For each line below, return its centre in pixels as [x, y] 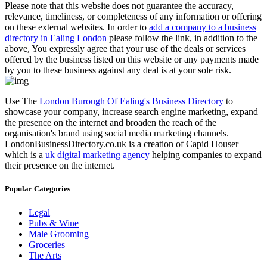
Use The [22, 101]
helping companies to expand [206, 155]
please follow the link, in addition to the [182, 38]
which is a [25, 155]
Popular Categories [38, 189]
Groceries [47, 244]
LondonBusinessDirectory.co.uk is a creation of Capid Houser [122, 144]
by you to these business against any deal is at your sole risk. [118, 70]
